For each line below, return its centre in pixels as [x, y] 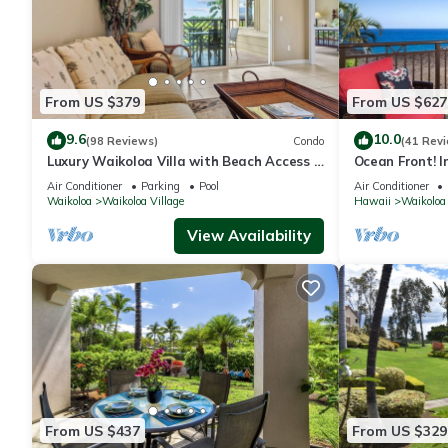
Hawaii [372, 201]
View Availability [248, 236]
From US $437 [92, 430]
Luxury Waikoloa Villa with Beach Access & [185, 161]
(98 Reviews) [122, 140]
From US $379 [92, 101]
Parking [160, 186]
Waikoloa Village [143, 201]
